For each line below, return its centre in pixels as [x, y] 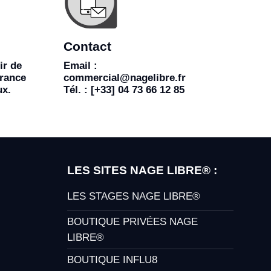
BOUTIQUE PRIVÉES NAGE [132, 221]
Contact [88, 46]
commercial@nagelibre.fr [125, 78]
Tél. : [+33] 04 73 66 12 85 [124, 90]
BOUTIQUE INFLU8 [112, 260]
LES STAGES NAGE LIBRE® [134, 196]
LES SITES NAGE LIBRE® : [142, 171]
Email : [81, 66]
